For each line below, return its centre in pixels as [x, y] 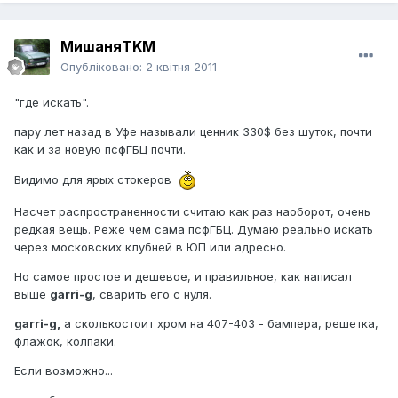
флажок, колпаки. [65, 342]
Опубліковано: [103, 67]
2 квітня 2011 [181, 67]
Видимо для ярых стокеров [96, 179]
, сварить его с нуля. [152, 295]
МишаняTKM [108, 47]
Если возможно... [64, 371]
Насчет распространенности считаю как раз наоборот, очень [192, 212]
